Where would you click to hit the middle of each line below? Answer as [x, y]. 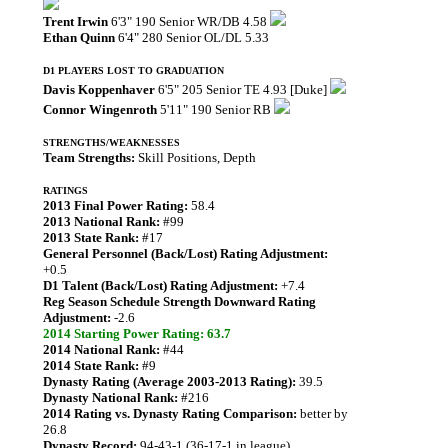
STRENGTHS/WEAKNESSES [111, 142]
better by [322, 413]
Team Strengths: [89, 157]
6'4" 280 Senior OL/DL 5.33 [192, 37]
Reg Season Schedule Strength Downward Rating [179, 301]
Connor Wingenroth [100, 109]
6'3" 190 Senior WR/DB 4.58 [189, 21]
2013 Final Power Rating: [115, 205]
